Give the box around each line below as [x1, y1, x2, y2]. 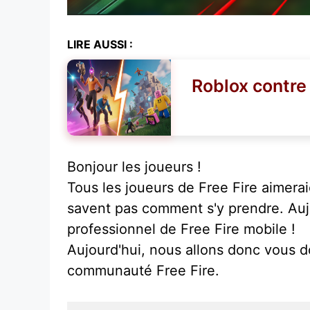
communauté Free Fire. [67, 262, 219, 279]
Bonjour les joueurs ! [67, 158, 201, 175]
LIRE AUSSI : [67, 37, 133, 51]
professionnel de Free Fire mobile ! [67, 220, 295, 237]
